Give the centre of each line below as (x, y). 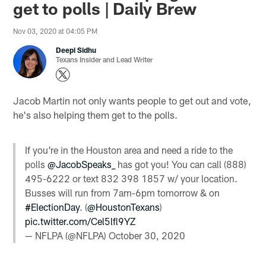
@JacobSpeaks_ (82, 164)
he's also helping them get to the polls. (96, 114)
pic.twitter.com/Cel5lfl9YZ (80, 221)
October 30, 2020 (147, 235)
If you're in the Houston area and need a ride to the (129, 150)
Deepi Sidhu (76, 50)
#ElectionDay (53, 207)
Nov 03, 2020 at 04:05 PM (56, 31)
